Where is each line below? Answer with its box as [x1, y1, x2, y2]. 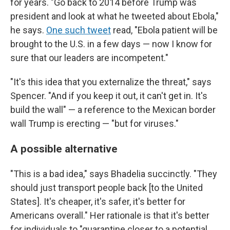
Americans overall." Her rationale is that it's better [10, 210, 209, 221]
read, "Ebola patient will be [111, 25, 218, 35]
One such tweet [46, 25, 111, 35]
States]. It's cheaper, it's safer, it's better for [10, 196, 185, 207]
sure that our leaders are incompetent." [10, 52, 168, 63]
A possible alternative [10, 142, 118, 155]
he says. [10, 25, 46, 35]
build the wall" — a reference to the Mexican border [10, 104, 216, 115]
